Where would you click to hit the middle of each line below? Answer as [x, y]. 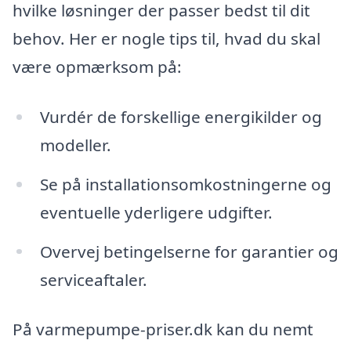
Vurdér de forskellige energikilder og [181, 116]
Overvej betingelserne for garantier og [189, 251]
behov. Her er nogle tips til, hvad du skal [166, 39]
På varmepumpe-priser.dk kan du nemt [163, 329]
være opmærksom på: [97, 67]
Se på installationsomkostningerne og [185, 184]
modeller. [75, 145]
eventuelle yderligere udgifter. [156, 212]
